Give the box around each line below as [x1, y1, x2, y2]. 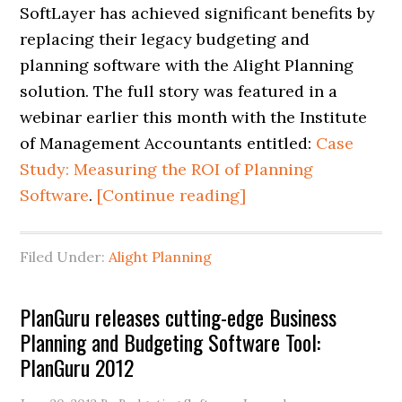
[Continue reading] [97, 185, 247, 205]
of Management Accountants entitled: [20, 133, 317, 153]
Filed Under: [20, 248, 109, 266]
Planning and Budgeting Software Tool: [20, 326, 321, 358]
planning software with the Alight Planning [20, 55, 354, 75]
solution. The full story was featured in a [20, 81, 338, 101]
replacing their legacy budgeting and [20, 29, 310, 49]
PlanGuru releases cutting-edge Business [20, 301, 337, 333]
